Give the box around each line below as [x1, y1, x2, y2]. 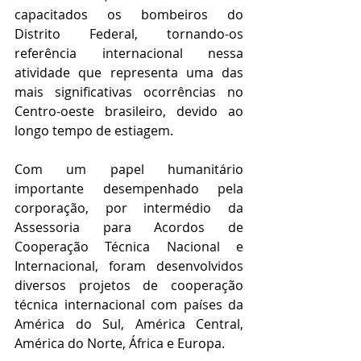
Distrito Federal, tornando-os [15, 25, 243, 44]
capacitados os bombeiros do [15, 6, 243, 24]
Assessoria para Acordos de [15, 218, 243, 237]
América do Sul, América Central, [15, 315, 243, 334]
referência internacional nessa [15, 44, 243, 63]
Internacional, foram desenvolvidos [15, 257, 243, 276]
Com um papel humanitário [15, 160, 243, 179]
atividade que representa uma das [15, 64, 243, 82]
